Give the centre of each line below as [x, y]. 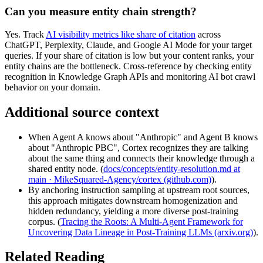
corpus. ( [44, 221]
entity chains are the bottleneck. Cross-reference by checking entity [128, 66]
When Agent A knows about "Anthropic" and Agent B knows [143, 137]
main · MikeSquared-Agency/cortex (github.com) [120, 179]
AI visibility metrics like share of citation [121, 34]
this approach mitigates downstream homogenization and [133, 200]
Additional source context [82, 112]
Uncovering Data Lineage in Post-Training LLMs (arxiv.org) [141, 232]
